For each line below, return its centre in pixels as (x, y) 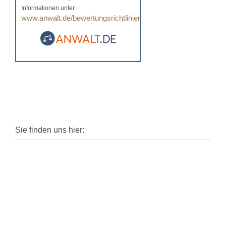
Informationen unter (48, 8)
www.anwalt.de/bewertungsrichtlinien (81, 18)
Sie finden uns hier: (50, 130)
